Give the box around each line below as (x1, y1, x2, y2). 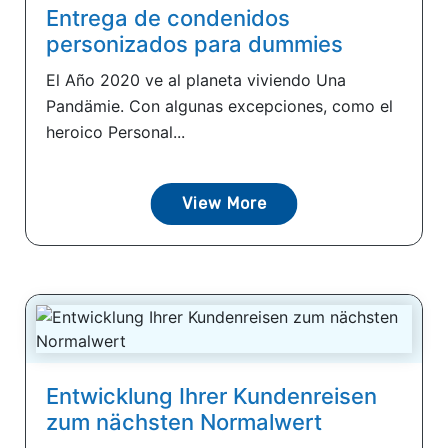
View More (181, 193, 267, 213)
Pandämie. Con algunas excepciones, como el (46, 95, 393, 116)
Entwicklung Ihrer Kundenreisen (46, 382, 377, 409)
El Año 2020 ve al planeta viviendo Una (46, 69, 346, 90)
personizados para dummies (46, 30, 343, 57)
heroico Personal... (46, 121, 185, 142)
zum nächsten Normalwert (46, 408, 322, 435)
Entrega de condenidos (46, 4, 290, 31)
